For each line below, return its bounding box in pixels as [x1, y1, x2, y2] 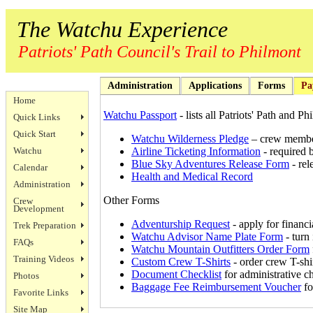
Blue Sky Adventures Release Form [131, 158, 289, 170]
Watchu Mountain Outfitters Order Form [131, 243, 310, 255]
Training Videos [13, 253, 74, 264]
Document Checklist [131, 268, 221, 280]
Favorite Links [13, 286, 68, 298]
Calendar [13, 161, 48, 173]
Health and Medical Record [131, 170, 253, 182]
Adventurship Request [131, 218, 230, 230]
